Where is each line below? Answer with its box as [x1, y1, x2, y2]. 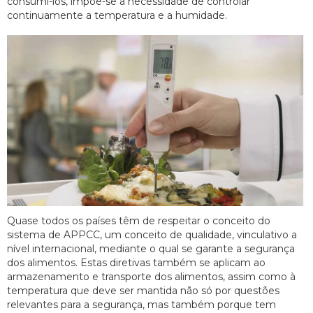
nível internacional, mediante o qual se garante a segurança [7, 242, 295, 255]
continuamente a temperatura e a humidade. [7, 8, 227, 22]
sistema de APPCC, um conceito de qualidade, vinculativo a [7, 228, 297, 241]
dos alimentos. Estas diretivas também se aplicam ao [7, 256, 265, 269]
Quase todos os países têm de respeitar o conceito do [7, 214, 270, 227]
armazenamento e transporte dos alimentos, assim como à [7, 270, 296, 283]
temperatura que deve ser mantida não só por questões [7, 284, 279, 297]
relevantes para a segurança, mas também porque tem [7, 298, 276, 311]
